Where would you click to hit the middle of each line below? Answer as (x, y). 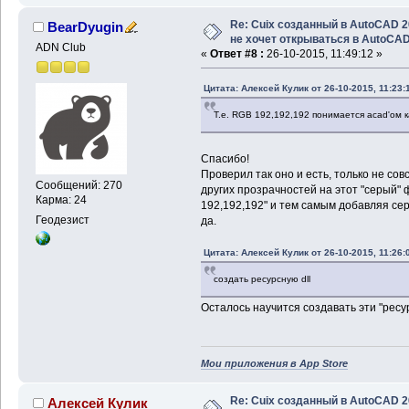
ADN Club (60, 47)
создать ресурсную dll (262, 278)
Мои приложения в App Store (274, 364)
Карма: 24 (61, 200)
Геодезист (62, 220)
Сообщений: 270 (79, 186)
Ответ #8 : (236, 53)
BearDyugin (86, 26)
